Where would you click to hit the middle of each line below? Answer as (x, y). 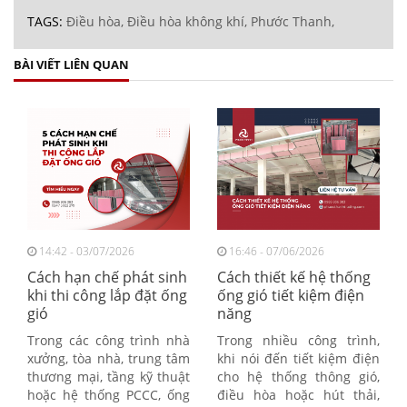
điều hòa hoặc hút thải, (298, 394)
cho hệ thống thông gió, (298, 376)
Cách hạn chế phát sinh (107, 277)
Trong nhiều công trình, (298, 340)
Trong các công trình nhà (109, 340)
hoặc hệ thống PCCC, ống (109, 394)
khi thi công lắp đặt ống (107, 295)
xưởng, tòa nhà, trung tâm (109, 358)
